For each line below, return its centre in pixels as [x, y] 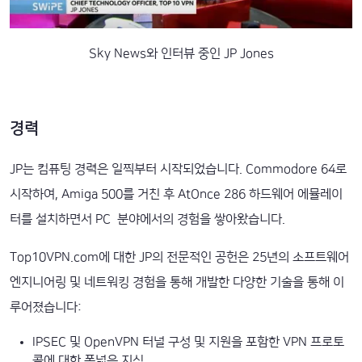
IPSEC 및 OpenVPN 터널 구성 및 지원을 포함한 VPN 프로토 [188, 342]
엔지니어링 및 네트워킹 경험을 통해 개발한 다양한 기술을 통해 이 [177, 282]
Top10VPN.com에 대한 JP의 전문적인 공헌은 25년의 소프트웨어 [179, 257]
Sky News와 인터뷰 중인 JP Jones [181, 53]
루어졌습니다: [46, 307]
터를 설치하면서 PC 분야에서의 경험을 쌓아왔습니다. [147, 219]
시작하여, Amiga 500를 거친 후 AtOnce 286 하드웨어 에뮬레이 [176, 194]
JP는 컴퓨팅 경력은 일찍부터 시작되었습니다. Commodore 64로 [178, 169]
